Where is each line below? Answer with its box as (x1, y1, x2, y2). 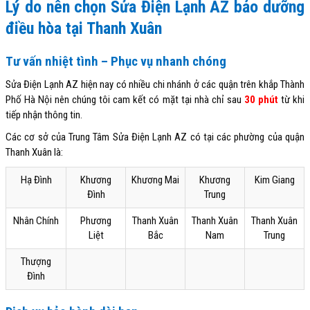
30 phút (244, 93, 278, 107)
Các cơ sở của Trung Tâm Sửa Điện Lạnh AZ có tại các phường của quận (6, 131, 304, 144)
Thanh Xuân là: (6, 146, 63, 159)
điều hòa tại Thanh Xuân (6, 19, 162, 39)
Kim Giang (254, 174, 295, 187)
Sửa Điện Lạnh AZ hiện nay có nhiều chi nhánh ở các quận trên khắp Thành (6, 78, 304, 91)
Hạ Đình (20, 174, 52, 187)
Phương (80, 215, 111, 228)
